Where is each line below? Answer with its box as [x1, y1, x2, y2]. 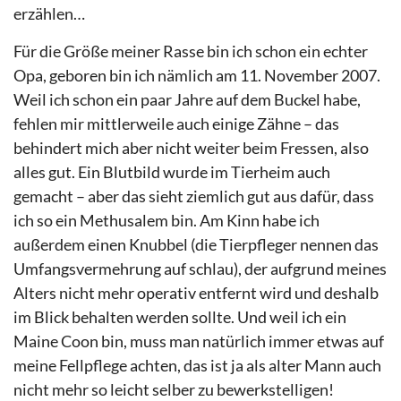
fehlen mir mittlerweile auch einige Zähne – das [13, 113, 339, 133]
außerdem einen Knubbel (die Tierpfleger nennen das [13, 234, 379, 254]
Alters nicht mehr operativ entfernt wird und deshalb [13, 282, 379, 303]
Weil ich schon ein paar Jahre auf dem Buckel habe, [13, 89, 361, 109]
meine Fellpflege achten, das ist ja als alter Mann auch [13, 354, 381, 375]
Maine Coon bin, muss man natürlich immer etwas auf [13, 330, 384, 351]
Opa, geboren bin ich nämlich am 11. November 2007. [13, 64, 380, 85]
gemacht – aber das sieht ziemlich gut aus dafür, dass [13, 185, 374, 206]
